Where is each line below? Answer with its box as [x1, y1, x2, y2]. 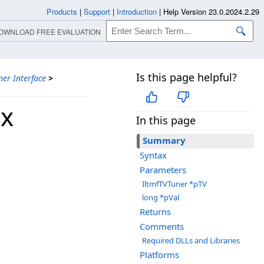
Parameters [140, 164, 186, 176]
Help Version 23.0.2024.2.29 [163, 6, 259, 17]
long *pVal [142, 192, 179, 203]
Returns [140, 206, 171, 218]
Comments [140, 220, 184, 233]
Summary [143, 134, 186, 147]
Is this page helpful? [136, 70, 237, 84]
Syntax [140, 149, 167, 161]
